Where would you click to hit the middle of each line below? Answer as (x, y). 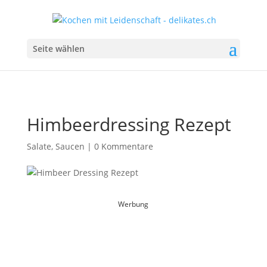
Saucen (70, 146)
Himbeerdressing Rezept (129, 124)
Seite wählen (58, 48)
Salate (39, 146)
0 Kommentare (123, 146)
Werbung (133, 204)
